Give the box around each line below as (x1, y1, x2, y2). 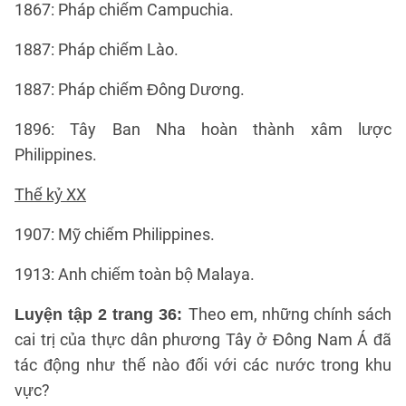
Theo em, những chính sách (188, 304, 392, 324)
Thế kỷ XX (14, 185, 86, 204)
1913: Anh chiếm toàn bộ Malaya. (14, 265, 255, 284)
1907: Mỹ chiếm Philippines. (14, 225, 215, 244)
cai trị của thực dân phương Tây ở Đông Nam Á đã (14, 330, 391, 349)
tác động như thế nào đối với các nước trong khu (14, 355, 391, 374)
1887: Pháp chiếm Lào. (14, 40, 179, 59)
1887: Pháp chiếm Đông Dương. (14, 80, 245, 99)
